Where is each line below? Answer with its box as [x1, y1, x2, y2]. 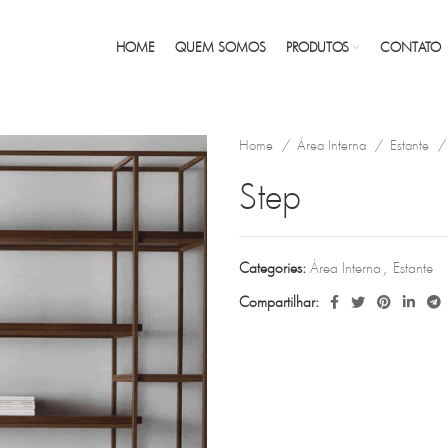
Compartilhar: [239, 292, 319, 311]
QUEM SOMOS [175, 38, 267, 56]
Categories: [239, 258, 306, 277]
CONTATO [380, 38, 442, 56]
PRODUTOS [286, 38, 350, 56]
